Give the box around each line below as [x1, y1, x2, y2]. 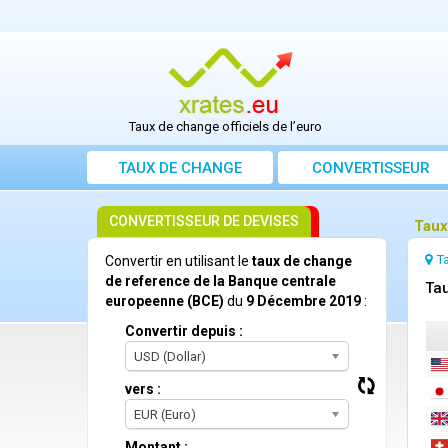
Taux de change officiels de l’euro [129, 119, 323, 135]
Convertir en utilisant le [105, 253, 252, 270]
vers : [125, 381, 161, 398]
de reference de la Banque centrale [105, 273, 336, 290]
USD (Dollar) [134, 349, 206, 365]
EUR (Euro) [134, 407, 196, 423]
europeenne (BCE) [105, 293, 224, 310]
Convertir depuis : [125, 323, 243, 340]
